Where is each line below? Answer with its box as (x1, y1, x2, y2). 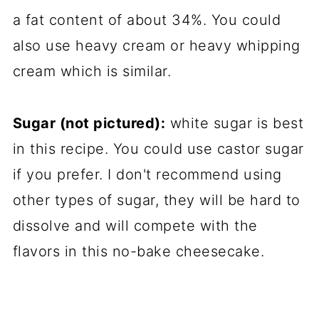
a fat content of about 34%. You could (12, 11, 281, 28)
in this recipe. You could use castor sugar (12, 140, 304, 157)
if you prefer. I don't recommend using (12, 166, 282, 183)
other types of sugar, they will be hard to (12, 192, 300, 209)
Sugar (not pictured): (12, 115, 166, 132)
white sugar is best (165, 115, 304, 132)
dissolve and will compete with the (12, 217, 258, 234)
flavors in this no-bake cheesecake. (12, 243, 265, 260)
